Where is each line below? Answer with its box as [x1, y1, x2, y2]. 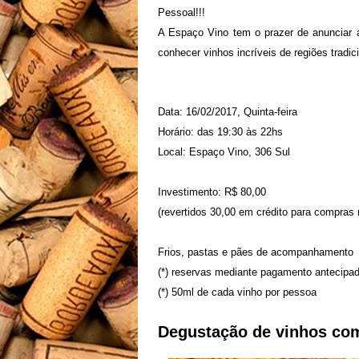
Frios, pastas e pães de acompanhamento [158, 246, 353, 258]
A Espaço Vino [158, 26, 233, 38]
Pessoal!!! [158, 6, 205, 18]
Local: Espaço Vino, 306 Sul [158, 146, 290, 158]
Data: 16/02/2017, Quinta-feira [158, 106, 297, 118]
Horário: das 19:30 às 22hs [158, 126, 283, 138]
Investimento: [158, 186, 224, 198]
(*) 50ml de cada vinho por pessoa [158, 286, 317, 298]
